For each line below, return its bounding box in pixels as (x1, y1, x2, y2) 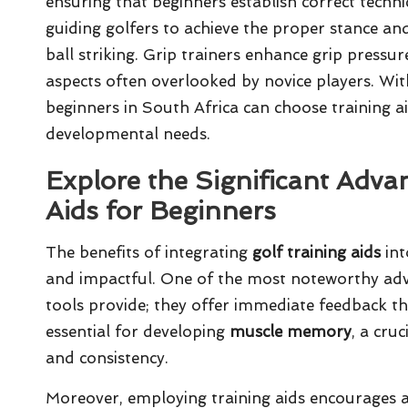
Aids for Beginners (46, 195, 276, 226)
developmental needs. (46, 124, 210, 143)
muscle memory (229, 321, 352, 341)
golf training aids (252, 242, 381, 261)
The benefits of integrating (46, 242, 252, 261)
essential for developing (46, 321, 229, 341)
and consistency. (46, 348, 168, 367)
